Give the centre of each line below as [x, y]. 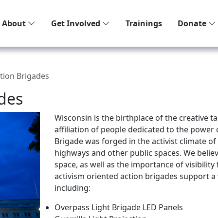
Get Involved [77, 23]
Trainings [144, 23]
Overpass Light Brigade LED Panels [119, 207]
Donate [193, 23]
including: [73, 188]
